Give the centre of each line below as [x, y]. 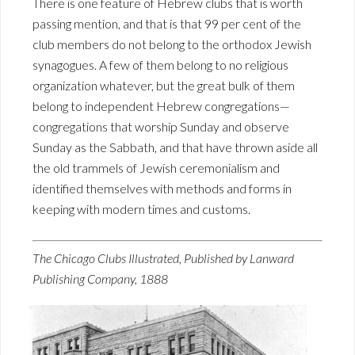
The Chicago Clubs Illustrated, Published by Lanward [163, 258]
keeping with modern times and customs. [141, 209]
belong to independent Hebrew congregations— [161, 106]
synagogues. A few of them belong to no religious [160, 65]
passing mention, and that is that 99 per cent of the [167, 23]
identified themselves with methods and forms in [162, 188]
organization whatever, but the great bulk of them [164, 85]
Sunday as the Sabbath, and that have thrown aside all [175, 147]
